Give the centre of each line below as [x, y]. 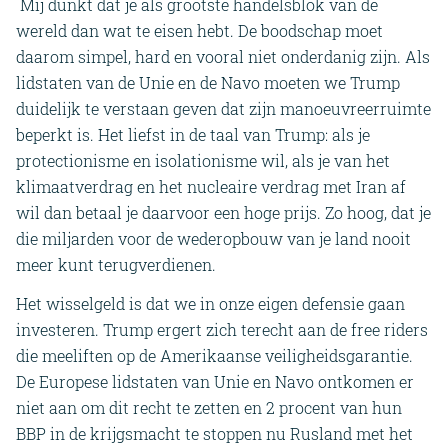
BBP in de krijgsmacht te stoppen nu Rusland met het [214, 434]
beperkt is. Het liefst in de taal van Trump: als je [193, 134]
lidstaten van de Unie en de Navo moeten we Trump [208, 82]
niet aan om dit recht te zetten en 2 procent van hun [209, 408]
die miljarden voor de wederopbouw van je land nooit [213, 238]
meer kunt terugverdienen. [116, 264]
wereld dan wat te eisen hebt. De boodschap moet [199, 30]
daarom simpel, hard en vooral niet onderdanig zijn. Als [223, 56]
